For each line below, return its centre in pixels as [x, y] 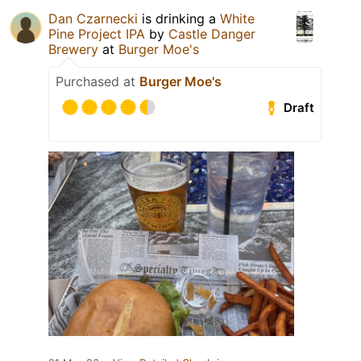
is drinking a [179, 19]
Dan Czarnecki [93, 19]
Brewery [73, 50]
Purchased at [98, 82]
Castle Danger [212, 34]
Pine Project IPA [97, 34]
